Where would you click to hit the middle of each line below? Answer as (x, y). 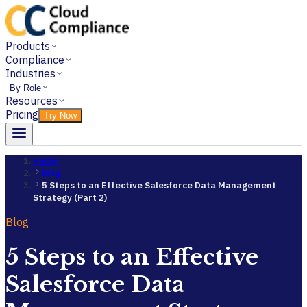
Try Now (60, 115)
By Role (25, 88)
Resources (32, 101)
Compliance (35, 60)
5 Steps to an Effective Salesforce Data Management (159, 185)
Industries (30, 73)
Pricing (22, 114)
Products (28, 46)
